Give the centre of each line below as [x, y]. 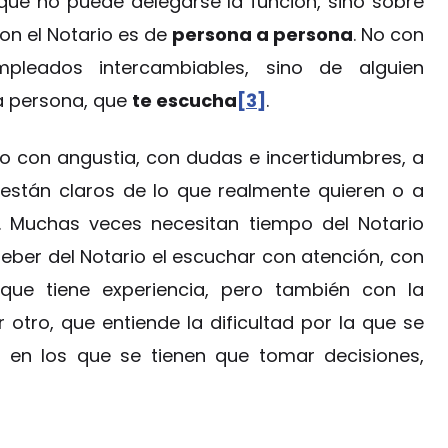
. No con [388, 34]
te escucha [184, 100]
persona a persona [262, 34]
